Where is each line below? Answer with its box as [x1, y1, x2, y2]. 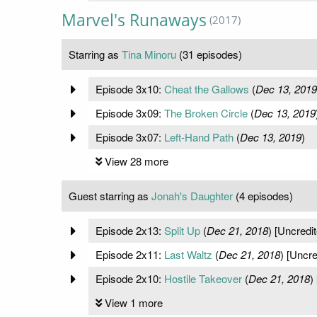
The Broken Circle [163, 105, 248, 121]
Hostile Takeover [163, 271, 242, 287]
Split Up [163, 223, 200, 238]
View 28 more [104, 154, 168, 169]
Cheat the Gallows [163, 81, 249, 97]
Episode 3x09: [95, 105, 164, 121]
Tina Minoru [122, 47, 176, 62]
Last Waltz [163, 247, 212, 263]
